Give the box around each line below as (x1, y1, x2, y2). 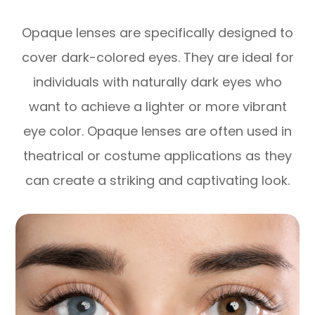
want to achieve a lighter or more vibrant (28, 97, 287, 115)
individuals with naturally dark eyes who (33, 72, 282, 91)
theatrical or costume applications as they (23, 146, 292, 165)
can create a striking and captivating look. (25, 171, 290, 189)
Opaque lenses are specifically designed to (22, 23, 293, 41)
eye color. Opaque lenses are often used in (23, 122, 292, 140)
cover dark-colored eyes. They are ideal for (21, 48, 294, 66)
